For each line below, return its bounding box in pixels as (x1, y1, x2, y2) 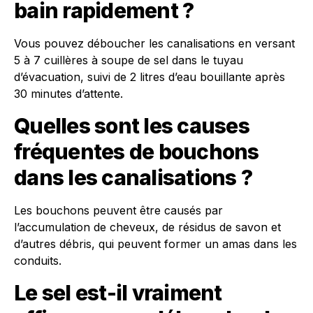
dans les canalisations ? (14, 165, 252, 190)
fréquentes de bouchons (14, 139, 259, 164)
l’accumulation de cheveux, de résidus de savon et (14, 220, 281, 234)
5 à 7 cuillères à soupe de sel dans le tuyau (14, 53, 243, 67)
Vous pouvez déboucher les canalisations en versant (14, 36, 295, 50)
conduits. (14, 254, 61, 268)
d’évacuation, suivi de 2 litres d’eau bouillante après (14, 70, 285, 84)
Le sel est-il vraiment (14, 280, 222, 305)
